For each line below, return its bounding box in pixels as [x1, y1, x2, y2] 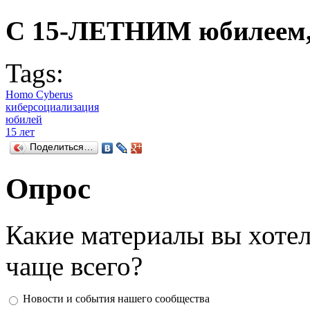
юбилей [6, 113, 42, 125]
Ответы [6, 292, 45, 304]
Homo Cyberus [6, 88, 73, 100]
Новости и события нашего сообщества [23, 292, 210, 304]
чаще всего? [6, 250, 143, 281]
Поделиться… [30, 141, 93, 152]
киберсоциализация [6, 100, 99, 113]
